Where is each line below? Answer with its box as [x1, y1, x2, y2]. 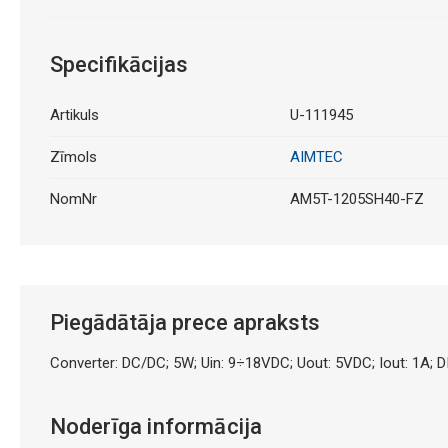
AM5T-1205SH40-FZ [289, 189, 424, 208]
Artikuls [49, 105, 99, 124]
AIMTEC [289, 147, 343, 166]
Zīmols [49, 147, 97, 166]
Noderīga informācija [49, 413, 263, 439]
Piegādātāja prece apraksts [49, 309, 320, 335]
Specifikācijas [49, 51, 188, 77]
